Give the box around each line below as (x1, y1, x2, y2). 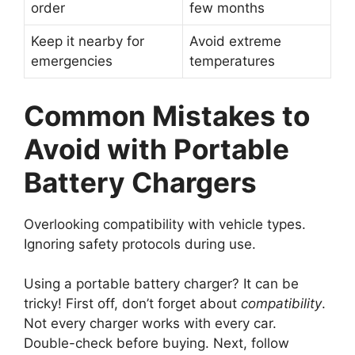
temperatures (189, 53, 275, 70)
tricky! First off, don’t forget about (24, 296, 241, 312)
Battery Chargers (24, 165, 257, 199)
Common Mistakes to (24, 98, 310, 132)
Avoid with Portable (24, 132, 289, 166)
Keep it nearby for (31, 33, 144, 50)
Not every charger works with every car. (24, 315, 277, 332)
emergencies (31, 53, 113, 70)
